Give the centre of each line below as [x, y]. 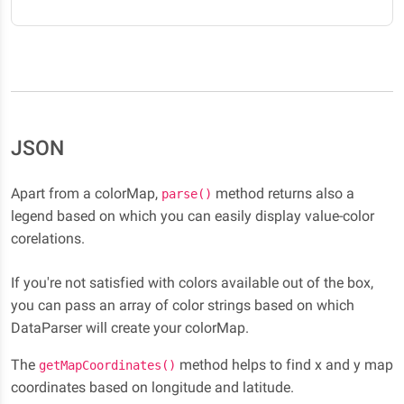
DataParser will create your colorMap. [130, 328]
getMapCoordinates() [107, 366]
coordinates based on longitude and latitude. [152, 388]
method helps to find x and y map [285, 365]
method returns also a [283, 194]
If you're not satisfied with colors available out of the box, [192, 283]
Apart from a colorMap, [86, 194]
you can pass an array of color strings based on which [183, 306]
